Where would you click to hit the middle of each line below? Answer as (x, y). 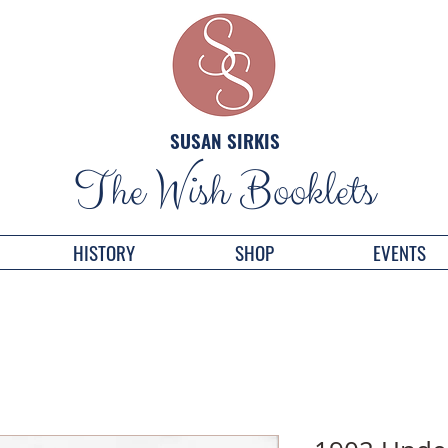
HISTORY (104, 252)
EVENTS (399, 252)
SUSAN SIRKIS (224, 140)
